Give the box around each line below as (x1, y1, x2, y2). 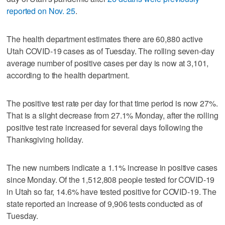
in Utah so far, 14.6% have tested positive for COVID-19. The (7, 185, 216, 197)
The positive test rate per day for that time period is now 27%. (7, 97, 218, 109)
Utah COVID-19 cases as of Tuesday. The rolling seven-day (7, 45, 214, 57)
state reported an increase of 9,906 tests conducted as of (7, 197, 203, 209)
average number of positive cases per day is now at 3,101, (7, 57, 209, 69)
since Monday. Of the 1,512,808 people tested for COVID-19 (7, 173, 215, 185)
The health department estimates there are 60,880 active (7, 33, 203, 45)
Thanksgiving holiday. (7, 133, 83, 145)
